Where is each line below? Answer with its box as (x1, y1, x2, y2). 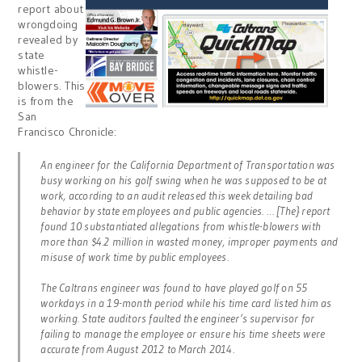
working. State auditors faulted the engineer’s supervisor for (40, 311, 315, 326)
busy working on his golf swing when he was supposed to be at (40, 173, 327, 187)
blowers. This (18, 78, 86, 93)
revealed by (18, 32, 78, 47)
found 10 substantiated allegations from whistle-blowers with (40, 219, 322, 234)
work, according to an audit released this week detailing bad (40, 188, 314, 203)
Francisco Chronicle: (18, 124, 117, 139)
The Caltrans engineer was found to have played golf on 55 (40, 280, 308, 295)
